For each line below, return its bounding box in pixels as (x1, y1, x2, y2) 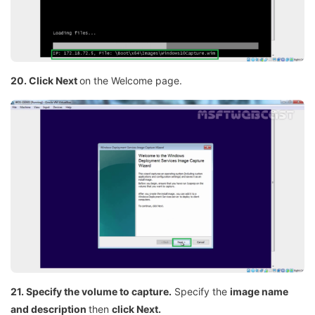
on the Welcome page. (79, 74, 182, 86)
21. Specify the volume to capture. (11, 285, 172, 297)
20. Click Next (11, 74, 79, 86)
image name (230, 285, 288, 297)
